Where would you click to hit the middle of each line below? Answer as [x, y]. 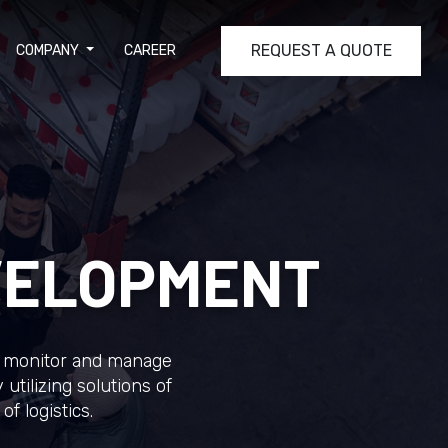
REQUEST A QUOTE [321, 50]
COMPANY [49, 50]
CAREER [150, 50]
